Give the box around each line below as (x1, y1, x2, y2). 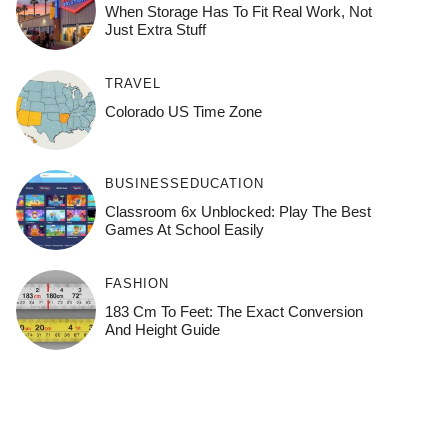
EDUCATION (179, 176, 264, 191)
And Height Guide (104, 321, 220, 338)
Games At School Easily (104, 221, 264, 238)
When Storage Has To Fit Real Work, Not (104, 3, 372, 20)
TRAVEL (104, 76, 161, 91)
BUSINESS (104, 176, 180, 191)
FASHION (104, 276, 169, 291)
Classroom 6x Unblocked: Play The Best (104, 203, 371, 220)
